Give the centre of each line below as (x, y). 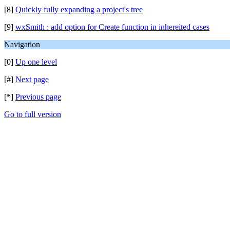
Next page (32, 79)
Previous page (38, 97)
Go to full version (33, 114)
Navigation (22, 44)
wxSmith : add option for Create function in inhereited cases (112, 27)
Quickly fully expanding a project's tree (79, 9)
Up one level (36, 62)
